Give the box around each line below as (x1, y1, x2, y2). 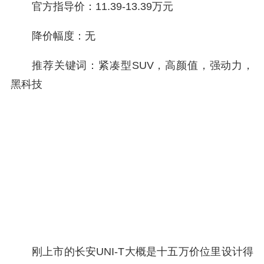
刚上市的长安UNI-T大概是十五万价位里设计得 (32, 246, 253, 258)
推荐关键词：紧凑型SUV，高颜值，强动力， (32, 60, 253, 71)
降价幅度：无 (32, 30, 95, 42)
